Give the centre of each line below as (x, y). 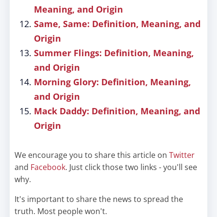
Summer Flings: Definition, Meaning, (114, 53)
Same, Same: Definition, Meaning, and (117, 24)
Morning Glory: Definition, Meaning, (112, 82)
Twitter (182, 155)
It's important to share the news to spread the (99, 199)
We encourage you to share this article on (92, 155)
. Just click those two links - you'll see (131, 167)
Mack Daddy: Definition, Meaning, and (117, 111)
